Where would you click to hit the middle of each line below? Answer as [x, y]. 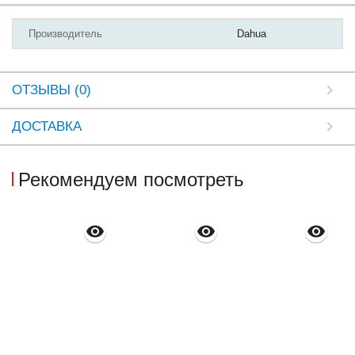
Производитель [65, 34]
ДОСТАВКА [47, 127]
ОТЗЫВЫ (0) [52, 90]
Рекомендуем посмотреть [131, 180]
